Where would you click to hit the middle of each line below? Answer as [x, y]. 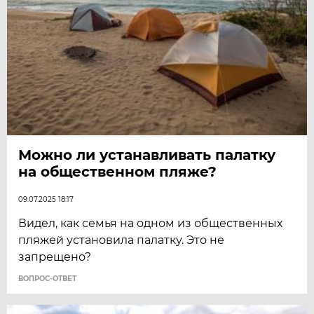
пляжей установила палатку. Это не [122, 240]
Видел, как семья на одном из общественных [151, 223]
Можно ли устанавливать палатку [147, 155]
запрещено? [55, 257]
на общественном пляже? [118, 171]
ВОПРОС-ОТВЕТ [48, 278]
